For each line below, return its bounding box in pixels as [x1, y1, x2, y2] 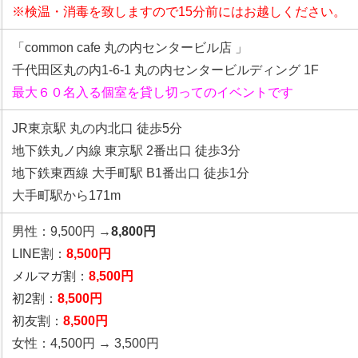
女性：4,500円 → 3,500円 [12, 336, 159, 349]
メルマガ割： [12, 268, 89, 282]
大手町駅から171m [12, 188, 121, 201]
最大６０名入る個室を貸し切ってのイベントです [12, 85, 293, 98]
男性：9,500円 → [12, 224, 111, 237]
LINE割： [12, 246, 66, 260]
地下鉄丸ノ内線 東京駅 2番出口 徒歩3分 [12, 143, 241, 157]
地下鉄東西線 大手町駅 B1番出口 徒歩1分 [12, 165, 249, 179]
